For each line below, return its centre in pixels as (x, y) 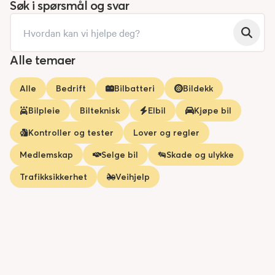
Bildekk (198, 88)
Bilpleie (44, 110)
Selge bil (120, 154)
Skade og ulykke (200, 154)
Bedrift (71, 88)
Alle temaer (43, 60)
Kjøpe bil (213, 110)
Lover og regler (166, 132)
